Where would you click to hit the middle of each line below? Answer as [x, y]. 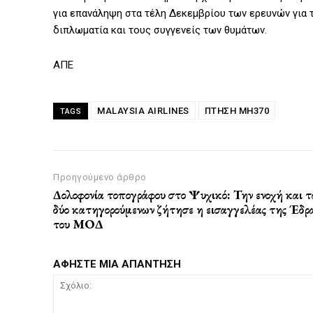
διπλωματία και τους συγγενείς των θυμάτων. [160, 30]
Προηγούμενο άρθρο [100, 177]
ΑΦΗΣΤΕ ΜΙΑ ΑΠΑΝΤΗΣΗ [117, 264]
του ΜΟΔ [78, 224]
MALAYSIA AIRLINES [143, 111]
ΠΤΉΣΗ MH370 [236, 111]
